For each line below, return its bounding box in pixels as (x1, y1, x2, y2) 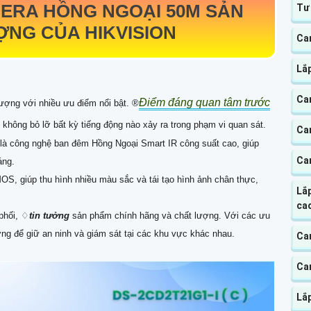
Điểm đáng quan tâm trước (139, 96, 270, 109)
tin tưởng (29, 210, 69, 221)
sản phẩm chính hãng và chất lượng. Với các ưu (69, 210, 270, 221)
